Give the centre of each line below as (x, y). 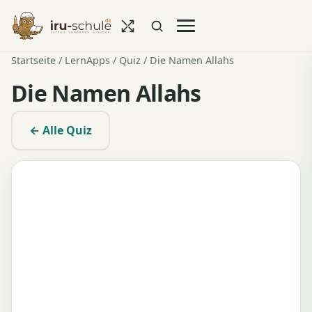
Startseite (33, 60)
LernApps (87, 60)
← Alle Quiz (61, 130)
